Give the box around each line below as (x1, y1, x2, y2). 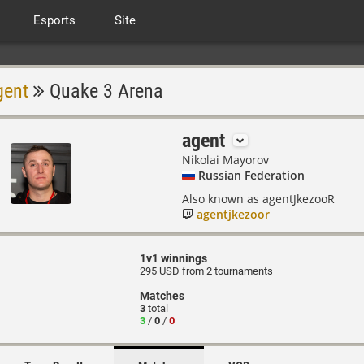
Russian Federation (198, 167, 305, 183)
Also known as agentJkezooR (182, 191, 335, 206)
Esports (33, 13, 76, 28)
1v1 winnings (140, 252, 208, 265)
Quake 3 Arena (45, 80, 163, 102)
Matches (140, 289, 185, 302)
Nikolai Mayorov (182, 152, 269, 167)
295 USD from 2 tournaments (140, 265, 274, 277)
